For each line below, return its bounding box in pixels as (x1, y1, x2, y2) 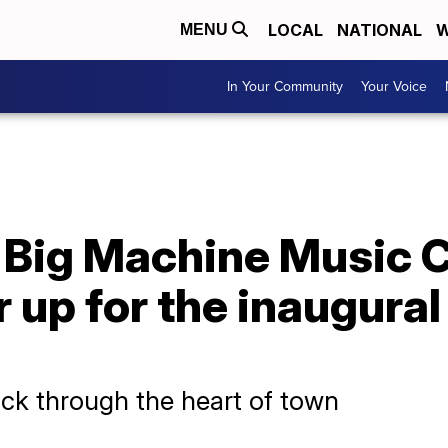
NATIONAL (337, 20, 422, 40)
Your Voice (361, 76, 427, 97)
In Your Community (227, 76, 343, 97)
